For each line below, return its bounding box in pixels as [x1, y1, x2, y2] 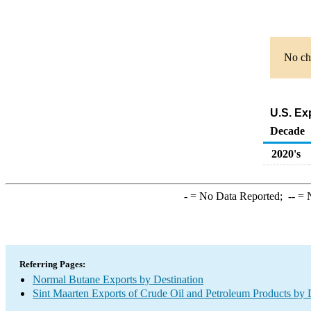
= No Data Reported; [187, 190, 288, 202]
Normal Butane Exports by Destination [33, 274, 203, 285]
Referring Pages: [19, 259, 85, 269]
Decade [270, 125, 305, 137]
